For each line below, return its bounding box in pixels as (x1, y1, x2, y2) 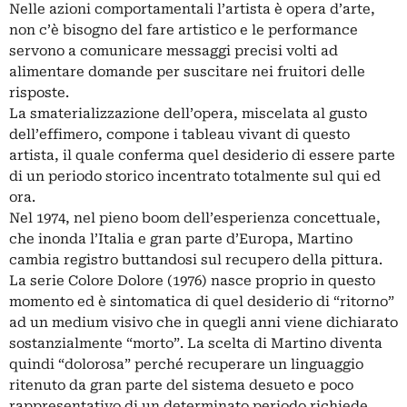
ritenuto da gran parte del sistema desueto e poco (9, 377, 353, 394)
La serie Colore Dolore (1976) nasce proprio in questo (9, 273, 375, 290)
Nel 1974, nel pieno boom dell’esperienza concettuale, (9, 210, 381, 227)
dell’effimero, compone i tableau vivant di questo (9, 126, 350, 144)
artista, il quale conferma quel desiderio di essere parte (9, 147, 395, 164)
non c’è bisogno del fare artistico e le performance (9, 22, 358, 39)
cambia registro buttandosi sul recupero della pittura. (9, 252, 382, 269)
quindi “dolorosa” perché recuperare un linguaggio (9, 356, 363, 373)
